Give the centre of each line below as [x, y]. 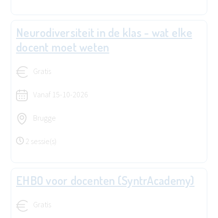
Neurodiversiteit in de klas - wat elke [104, 32]
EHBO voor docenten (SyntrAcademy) [105, 181]
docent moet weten [63, 47]
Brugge [44, 118]
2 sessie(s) [41, 141]
